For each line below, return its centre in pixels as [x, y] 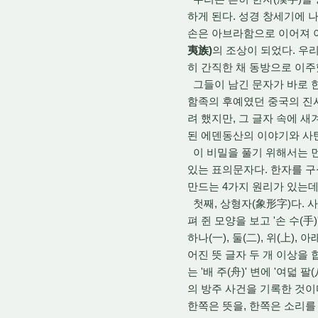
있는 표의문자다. [227, 169]
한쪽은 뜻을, [217, 305]
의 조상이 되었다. [254, 50]
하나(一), [208, 237]
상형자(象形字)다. [261, 203]
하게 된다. [212, 16]
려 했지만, [212, 118]
